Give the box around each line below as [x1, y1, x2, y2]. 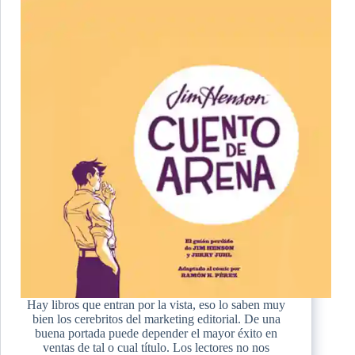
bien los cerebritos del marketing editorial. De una [32, 311, 281, 326]
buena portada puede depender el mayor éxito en [35, 326, 278, 340]
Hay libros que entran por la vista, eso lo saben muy [27, 297, 286, 311]
